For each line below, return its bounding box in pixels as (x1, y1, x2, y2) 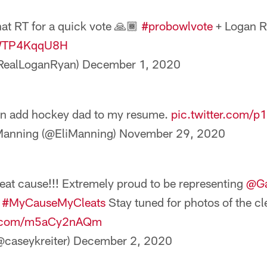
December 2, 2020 (73, 233, 172, 247)
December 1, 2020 (82, 57, 181, 71)
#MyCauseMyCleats (2, 195, 105, 209)
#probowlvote (141, 18, 213, 33)
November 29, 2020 (119, 126, 225, 140)
